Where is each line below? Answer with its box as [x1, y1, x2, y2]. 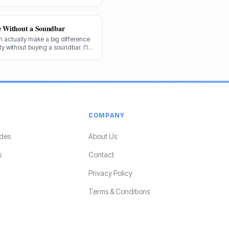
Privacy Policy [88, 169, 132, 177]
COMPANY [88, 112, 125, 119]
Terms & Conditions [88, 187, 150, 196]
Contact [88, 150, 114, 159]
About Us [88, 132, 117, 141]
